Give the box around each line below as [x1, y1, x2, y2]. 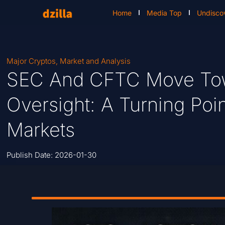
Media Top [147, 8, 182, 17]
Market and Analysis [60, 56, 131, 66]
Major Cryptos [7, 56, 56, 66]
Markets [7, 118, 75, 142]
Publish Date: [7, 150, 55, 160]
